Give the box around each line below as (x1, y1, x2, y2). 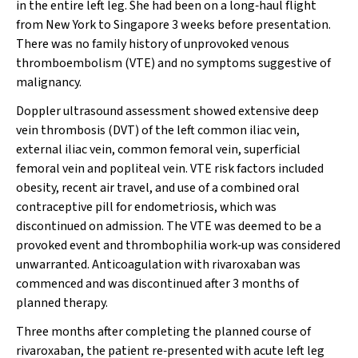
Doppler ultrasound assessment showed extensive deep (16, 102, 319, 120)
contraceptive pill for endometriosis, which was (16, 198, 276, 216)
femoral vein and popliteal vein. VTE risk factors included (16, 160, 324, 177)
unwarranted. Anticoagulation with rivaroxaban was (16, 256, 300, 273)
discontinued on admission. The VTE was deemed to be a (16, 217, 321, 235)
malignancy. (16, 74, 82, 91)
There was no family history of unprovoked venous (16, 35, 289, 53)
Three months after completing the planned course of (16, 323, 311, 340)
